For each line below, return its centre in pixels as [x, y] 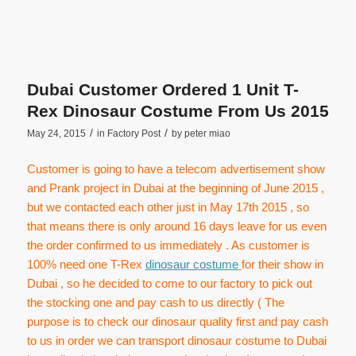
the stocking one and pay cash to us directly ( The [155, 302]
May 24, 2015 [56, 134]
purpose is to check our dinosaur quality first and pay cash [177, 321]
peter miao [207, 134]
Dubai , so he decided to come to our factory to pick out [169, 283]
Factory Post [133, 134]
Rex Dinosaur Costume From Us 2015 [178, 111]
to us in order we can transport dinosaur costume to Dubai [176, 340]
